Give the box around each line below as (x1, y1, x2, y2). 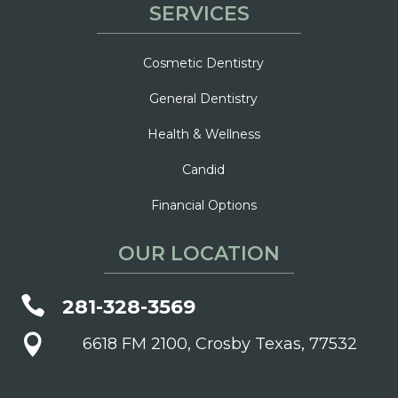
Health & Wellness (147, 125, 260, 142)
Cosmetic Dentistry (143, 54, 264, 71)
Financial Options (150, 196, 257, 213)
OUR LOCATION (118, 241, 280, 266)
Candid (182, 161, 225, 178)
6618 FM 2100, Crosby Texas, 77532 (83, 333, 357, 354)
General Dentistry (149, 90, 258, 107)
